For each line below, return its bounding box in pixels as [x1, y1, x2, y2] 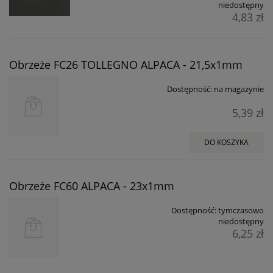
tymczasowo [218, 205, 264, 216]
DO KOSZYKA [204, 136, 249, 147]
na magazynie [214, 83, 264, 94]
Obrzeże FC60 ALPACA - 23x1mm [9, 179, 174, 194]
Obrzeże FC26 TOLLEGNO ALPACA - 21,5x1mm [9, 57, 243, 72]
